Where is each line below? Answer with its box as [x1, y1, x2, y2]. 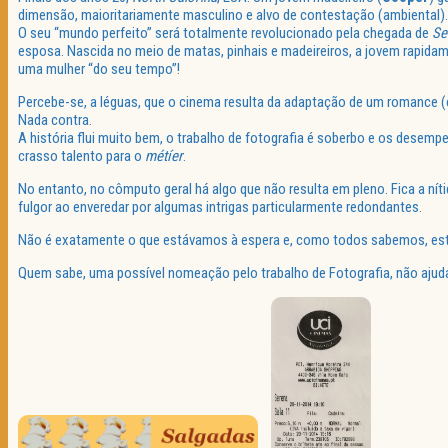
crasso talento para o [18, 147, 145, 166]
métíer [145, 147, 183, 166]
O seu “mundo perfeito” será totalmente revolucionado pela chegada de [18, 24, 432, 43]
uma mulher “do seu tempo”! [18, 60, 180, 79]
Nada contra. [18, 111, 92, 130]
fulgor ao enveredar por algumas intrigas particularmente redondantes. [18, 198, 422, 217]
